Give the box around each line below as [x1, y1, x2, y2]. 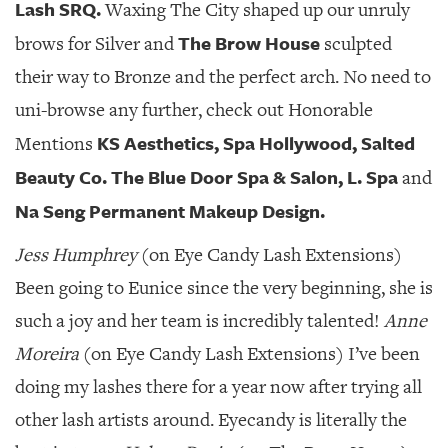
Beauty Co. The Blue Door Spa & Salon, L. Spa [15, 164, 398, 190]
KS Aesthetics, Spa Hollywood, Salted [93, 130, 415, 156]
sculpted [320, 32, 392, 56]
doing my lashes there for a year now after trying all [15, 375, 422, 399]
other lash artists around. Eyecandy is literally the [15, 408, 407, 432]
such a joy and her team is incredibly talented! [15, 309, 380, 333]
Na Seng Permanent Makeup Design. [15, 198, 325, 224]
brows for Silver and [15, 32, 174, 56]
